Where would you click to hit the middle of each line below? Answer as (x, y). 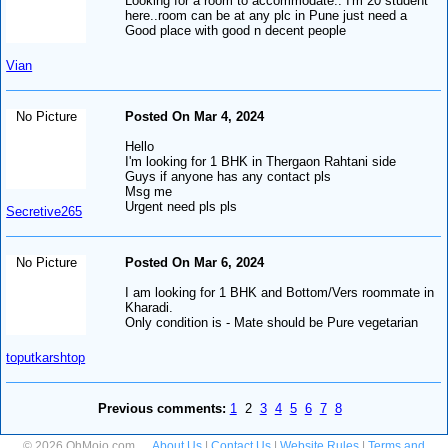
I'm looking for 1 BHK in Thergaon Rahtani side (261, 161)
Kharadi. (149, 307)
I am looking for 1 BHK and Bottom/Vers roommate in (280, 292)
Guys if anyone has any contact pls (228, 176)
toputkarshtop (46, 357)
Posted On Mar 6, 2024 (195, 262)
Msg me (149, 191)
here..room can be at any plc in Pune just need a (266, 15)
